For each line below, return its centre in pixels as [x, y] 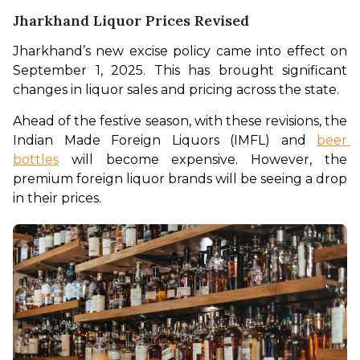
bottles [36, 160]
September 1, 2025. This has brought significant [180, 71]
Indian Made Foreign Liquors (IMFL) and [165, 141]
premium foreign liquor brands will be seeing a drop [180, 179]
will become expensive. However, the [203, 160]
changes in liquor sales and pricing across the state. [178, 90]
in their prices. [59, 198]
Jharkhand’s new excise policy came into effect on [180, 51]
